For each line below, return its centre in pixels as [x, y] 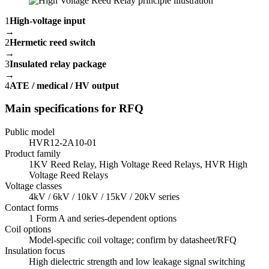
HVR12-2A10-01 [63, 142]
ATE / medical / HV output [64, 85]
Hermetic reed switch [53, 42]
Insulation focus [35, 250]
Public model [30, 131]
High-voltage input [47, 20]
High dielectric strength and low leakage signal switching [137, 261]
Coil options [28, 229]
